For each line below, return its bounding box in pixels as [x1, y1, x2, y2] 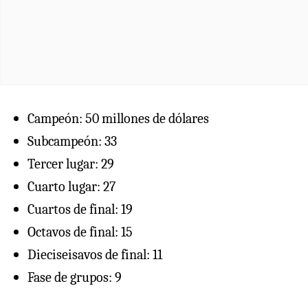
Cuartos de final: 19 [27, 201, 133, 217]
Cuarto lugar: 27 [27, 178, 115, 195]
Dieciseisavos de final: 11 [27, 246, 162, 263]
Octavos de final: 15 [27, 223, 133, 240]
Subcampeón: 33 [27, 133, 117, 149]
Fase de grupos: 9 [27, 269, 122, 285]
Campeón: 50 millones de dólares [27, 110, 209, 126]
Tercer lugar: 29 [27, 155, 114, 172]
